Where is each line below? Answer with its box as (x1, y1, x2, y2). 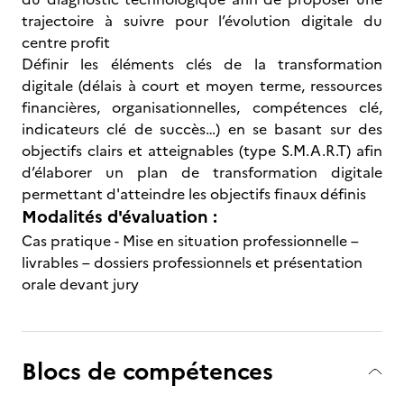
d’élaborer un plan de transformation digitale (22, 161, 382, 183)
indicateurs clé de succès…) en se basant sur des (22, 118, 382, 140)
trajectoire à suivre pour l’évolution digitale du (22, 10, 382, 32)
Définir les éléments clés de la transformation (22, 53, 382, 75)
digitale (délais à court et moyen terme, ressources (22, 75, 382, 96)
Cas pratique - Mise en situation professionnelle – (22, 230, 359, 252)
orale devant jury (22, 273, 139, 295)
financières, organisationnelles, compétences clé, (22, 96, 382, 118)
